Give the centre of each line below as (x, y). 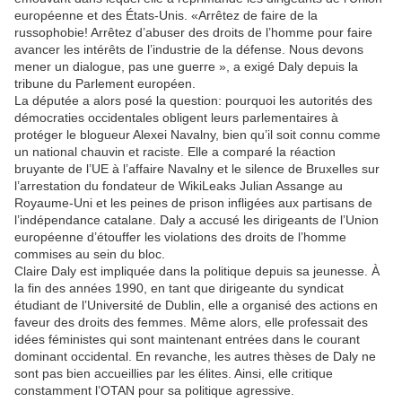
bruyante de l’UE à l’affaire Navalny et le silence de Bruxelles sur (197, 168)
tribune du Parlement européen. (105, 83)
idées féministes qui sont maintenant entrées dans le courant (187, 339)
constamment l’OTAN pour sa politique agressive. (154, 390)
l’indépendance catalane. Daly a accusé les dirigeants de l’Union (197, 219)
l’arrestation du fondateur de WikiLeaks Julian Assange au (179, 185)
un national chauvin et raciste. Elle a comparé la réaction (175, 151)
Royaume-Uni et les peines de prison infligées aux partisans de (193, 202)
